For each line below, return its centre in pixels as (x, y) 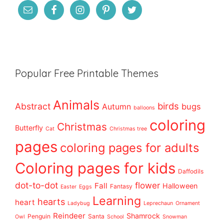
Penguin (39, 216)
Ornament (188, 203)
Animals (76, 105)
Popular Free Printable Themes (87, 73)
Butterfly (29, 128)
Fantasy (121, 186)
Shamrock (143, 216)
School (115, 217)
